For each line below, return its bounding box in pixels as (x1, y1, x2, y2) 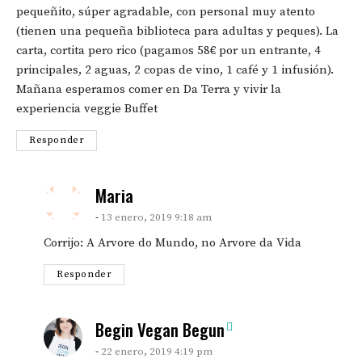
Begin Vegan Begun (95, 316, 225, 342)
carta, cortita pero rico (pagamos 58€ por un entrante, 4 (16, 42, 321, 58)
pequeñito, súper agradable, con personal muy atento (16, 3, 315, 19)
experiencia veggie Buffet (16, 100, 158, 116)
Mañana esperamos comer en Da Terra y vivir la (16, 81, 281, 97)
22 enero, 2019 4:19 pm (101, 344, 213, 358)
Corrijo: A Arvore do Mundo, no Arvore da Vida (44, 234, 301, 250)
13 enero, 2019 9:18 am (101, 210, 212, 224)
